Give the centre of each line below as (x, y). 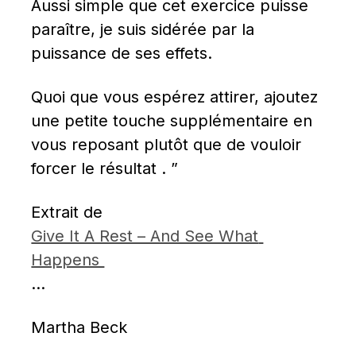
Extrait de (72, 213)
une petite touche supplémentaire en (172, 121)
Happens (68, 260)
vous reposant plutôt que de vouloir (166, 145)
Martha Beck (79, 328)
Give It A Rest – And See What (145, 236)
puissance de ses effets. (122, 54)
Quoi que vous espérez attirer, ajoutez (175, 97)
